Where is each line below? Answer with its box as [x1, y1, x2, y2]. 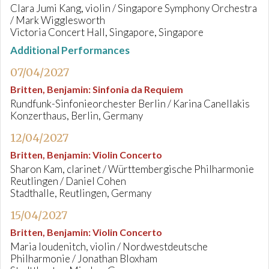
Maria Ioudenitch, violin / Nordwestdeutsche [10, 240, 208, 253]
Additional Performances [10, 44, 130, 56]
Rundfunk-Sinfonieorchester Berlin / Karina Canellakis [10, 97, 250, 110]
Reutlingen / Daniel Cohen [10, 175, 126, 187]
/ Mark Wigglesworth [10, 14, 105, 26]
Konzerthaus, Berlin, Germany [10, 109, 143, 122]
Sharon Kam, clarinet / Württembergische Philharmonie [10, 163, 254, 175]
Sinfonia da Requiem [92, 83, 183, 95]
